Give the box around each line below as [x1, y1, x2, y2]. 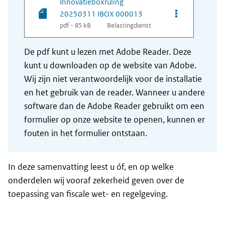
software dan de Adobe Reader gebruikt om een [24, 100, 204, 112]
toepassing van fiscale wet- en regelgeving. [8, 188, 168, 200]
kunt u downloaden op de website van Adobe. [24, 60, 196, 71]
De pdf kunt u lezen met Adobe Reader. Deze [24, 46, 191, 58]
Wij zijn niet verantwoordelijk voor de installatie [24, 73, 202, 85]
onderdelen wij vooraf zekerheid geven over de [8, 175, 184, 186]
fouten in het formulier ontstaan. [24, 128, 147, 139]
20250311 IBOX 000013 [60, 9, 143, 19]
